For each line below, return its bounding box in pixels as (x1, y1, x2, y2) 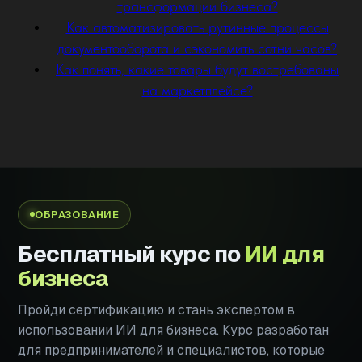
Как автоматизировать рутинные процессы (65, 18, 329, 36)
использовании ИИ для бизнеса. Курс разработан (18, 321, 330, 339)
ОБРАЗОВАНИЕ (35, 207, 120, 221)
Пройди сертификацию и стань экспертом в (18, 301, 296, 318)
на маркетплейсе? (141, 81, 253, 99)
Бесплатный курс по (18, 238, 246, 268)
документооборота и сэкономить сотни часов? (57, 39, 337, 57)
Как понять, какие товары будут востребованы (56, 60, 339, 78)
